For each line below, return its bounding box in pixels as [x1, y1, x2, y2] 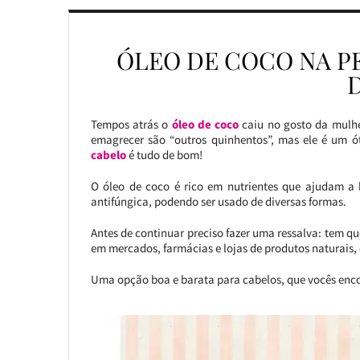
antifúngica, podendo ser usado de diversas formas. [90, 194, 346, 209]
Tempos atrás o [90, 117, 172, 132]
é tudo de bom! [125, 147, 202, 162]
